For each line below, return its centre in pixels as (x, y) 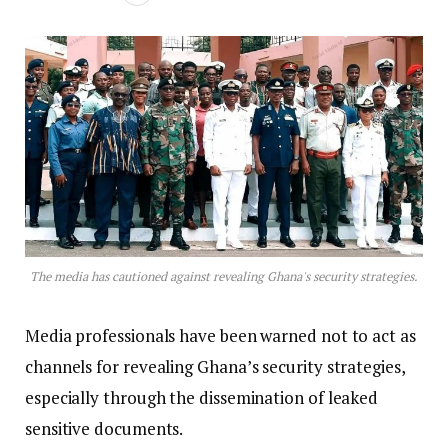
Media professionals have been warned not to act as (220, 336)
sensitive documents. (104, 429)
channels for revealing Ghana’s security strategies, (215, 367)
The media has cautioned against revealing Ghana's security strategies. (224, 277)
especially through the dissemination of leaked (202, 398)
